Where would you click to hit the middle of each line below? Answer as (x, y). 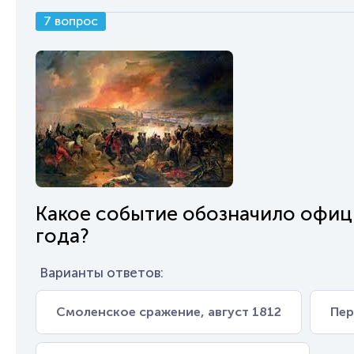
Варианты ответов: (102, 273)
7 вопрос (71, 21)
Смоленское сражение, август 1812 (169, 312)
